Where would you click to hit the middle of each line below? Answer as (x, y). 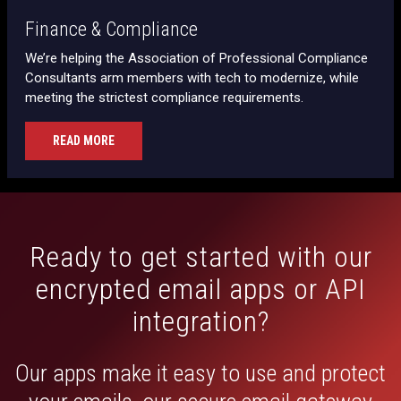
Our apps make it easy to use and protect (200, 373)
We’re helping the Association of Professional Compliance (196, 58)
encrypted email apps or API (200, 289)
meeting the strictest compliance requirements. (164, 97)
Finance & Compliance (111, 29)
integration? (200, 321)
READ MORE (84, 140)
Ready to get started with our (200, 256)
